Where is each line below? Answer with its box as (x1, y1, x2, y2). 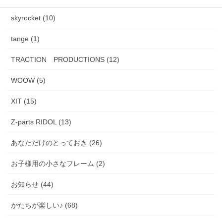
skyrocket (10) (11, 13, 55, 22)
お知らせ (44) (11, 180, 54, 188)
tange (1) (11, 34, 40, 43)
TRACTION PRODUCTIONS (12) (11, 55, 119, 63)
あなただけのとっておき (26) (11, 138, 102, 147)
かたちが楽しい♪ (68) (11, 201, 78, 209)
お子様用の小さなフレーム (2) (11, 159, 105, 167)
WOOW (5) (11, 76, 46, 84)
